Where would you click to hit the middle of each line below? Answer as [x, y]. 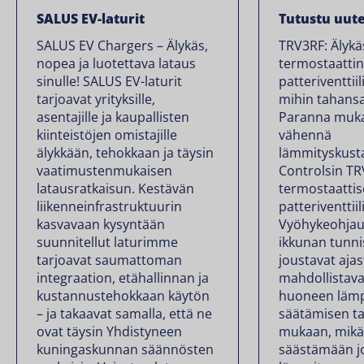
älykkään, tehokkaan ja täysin [125, 153]
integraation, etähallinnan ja [123, 278]
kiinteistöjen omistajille [107, 135]
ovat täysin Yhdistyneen [109, 332]
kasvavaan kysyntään [101, 225]
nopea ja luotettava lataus [116, 64]
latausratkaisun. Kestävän [115, 189]
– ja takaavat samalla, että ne [124, 314]
